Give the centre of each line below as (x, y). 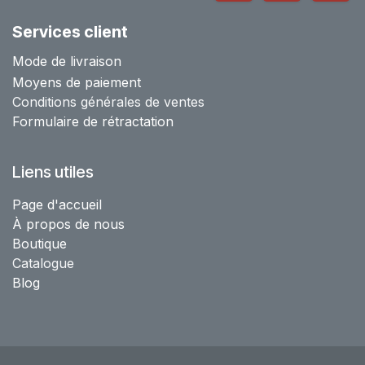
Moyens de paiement (77, 83)
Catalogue (43, 264)
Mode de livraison (67, 62)
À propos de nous (68, 224)
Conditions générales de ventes (108, 102)
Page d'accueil (57, 205)
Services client (70, 32)
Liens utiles (53, 172)
